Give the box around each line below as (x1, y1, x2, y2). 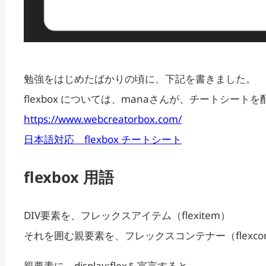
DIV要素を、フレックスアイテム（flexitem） (24, 208, 230, 222)
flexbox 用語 (24, 167, 114, 188)
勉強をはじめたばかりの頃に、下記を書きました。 (24, 72, 256, 86)
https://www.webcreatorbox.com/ (24, 112, 182, 126)
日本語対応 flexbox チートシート (24, 132, 182, 147)
